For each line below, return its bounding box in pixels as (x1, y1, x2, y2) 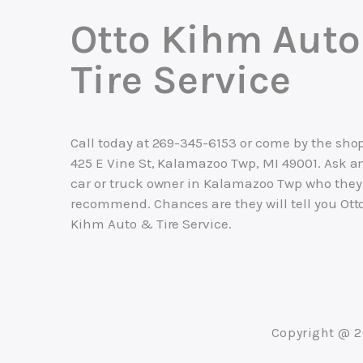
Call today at (70, 135, 152, 152)
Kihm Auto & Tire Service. (70, 216, 233, 233)
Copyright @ (271, 325, 355, 341)
